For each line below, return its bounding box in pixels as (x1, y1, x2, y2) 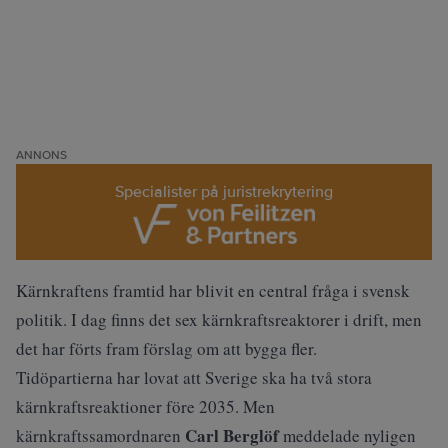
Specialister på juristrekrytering (115, 182, 333, 202)
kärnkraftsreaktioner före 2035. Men (16, 395, 275, 418)
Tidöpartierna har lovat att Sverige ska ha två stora (16, 366, 372, 389)
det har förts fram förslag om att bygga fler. (16, 337, 317, 360)
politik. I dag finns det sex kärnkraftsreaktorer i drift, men (16, 308, 422, 331)
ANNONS (16, 148, 67, 163)
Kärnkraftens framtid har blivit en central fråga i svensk (16, 279, 410, 302)
